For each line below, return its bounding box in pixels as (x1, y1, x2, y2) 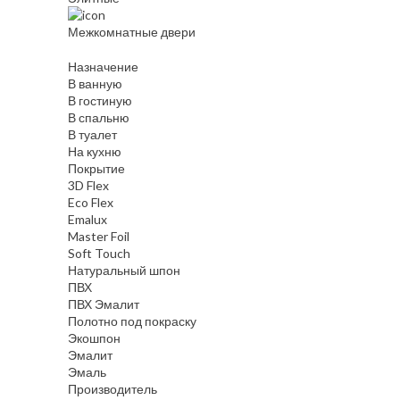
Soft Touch (68, 246, 130, 262)
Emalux (68, 212, 107, 228)
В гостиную (68, 93, 132, 109)
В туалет (68, 127, 117, 143)
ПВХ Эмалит (68, 296, 139, 312)
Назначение (68, 59, 138, 75)
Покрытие (68, 161, 125, 177)
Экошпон (68, 330, 121, 346)
